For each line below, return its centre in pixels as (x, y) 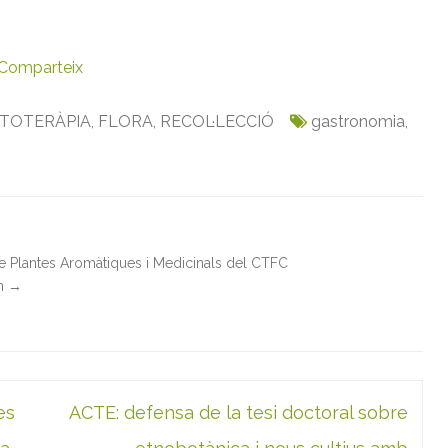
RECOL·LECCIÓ (217, 121)
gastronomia (358, 121)
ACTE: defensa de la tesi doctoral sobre (238, 412)
